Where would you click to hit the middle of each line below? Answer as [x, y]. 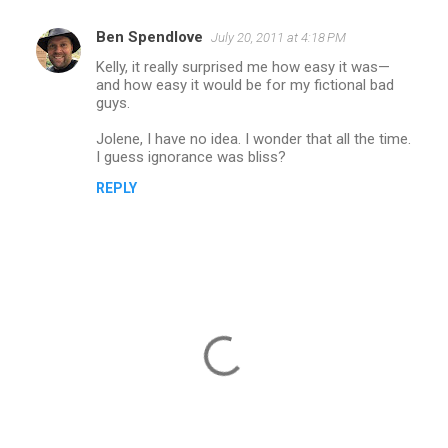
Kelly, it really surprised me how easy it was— [243, 66]
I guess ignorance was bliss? [191, 156]
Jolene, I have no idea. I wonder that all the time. [253, 138]
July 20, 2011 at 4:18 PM [278, 37]
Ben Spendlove [149, 36]
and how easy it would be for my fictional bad [245, 84]
